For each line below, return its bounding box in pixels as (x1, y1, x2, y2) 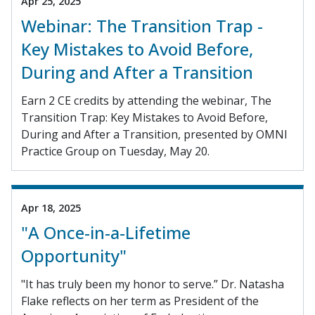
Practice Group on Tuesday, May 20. (21, 143, 210, 160)
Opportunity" (21, 244, 127, 268)
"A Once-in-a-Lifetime (21, 221, 191, 245)
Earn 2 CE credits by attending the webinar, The (21, 93, 271, 109)
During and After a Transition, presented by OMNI (21, 127, 288, 143)
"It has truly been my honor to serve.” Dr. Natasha (21, 276, 284, 292)
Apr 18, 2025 (21, 201, 81, 215)
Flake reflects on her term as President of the (21, 293, 259, 309)
